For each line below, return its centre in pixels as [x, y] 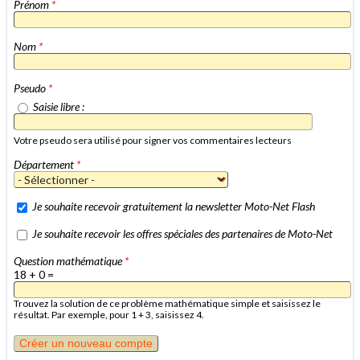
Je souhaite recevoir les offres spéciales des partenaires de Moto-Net [182, 233]
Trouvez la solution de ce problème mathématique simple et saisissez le [167, 303]
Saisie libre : [59, 106]
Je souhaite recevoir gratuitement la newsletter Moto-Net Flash [174, 206]
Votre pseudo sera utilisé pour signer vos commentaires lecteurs [153, 140]
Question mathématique [69, 260]
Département [45, 164]
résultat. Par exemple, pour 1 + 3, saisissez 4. [109, 314]
